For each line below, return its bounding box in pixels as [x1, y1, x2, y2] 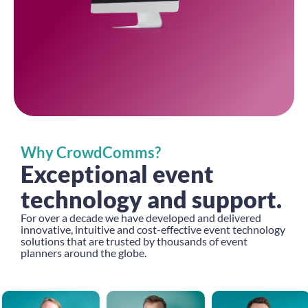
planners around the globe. [21, 246, 147, 260]
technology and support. [21, 185, 283, 214]
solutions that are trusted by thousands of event [21, 234, 248, 248]
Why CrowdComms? [21, 143, 162, 162]
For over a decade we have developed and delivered [21, 211, 262, 225]
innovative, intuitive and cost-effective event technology [21, 223, 286, 236]
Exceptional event [21, 159, 214, 188]
